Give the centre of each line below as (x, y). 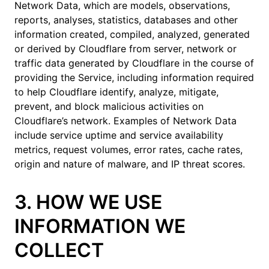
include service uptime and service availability (119, 135)
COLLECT (59, 250)
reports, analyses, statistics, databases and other (126, 20)
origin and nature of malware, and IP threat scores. (130, 164)
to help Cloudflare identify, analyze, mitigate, (116, 92)
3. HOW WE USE (88, 202)
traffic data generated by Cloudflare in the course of (134, 63)
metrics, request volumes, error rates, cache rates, (128, 150)
